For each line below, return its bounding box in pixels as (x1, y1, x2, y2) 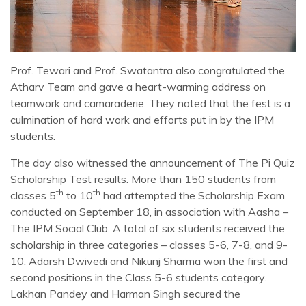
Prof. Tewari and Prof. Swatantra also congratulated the (10, 64, 285, 77)
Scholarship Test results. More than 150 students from (10, 172, 276, 186)
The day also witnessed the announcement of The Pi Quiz (10, 156, 295, 169)
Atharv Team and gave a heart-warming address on (10, 80, 266, 94)
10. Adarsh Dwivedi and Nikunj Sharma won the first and (10, 254, 288, 268)
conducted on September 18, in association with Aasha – (10, 205, 288, 219)
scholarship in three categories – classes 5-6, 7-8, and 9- (10, 238, 288, 251)
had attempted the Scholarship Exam (103, 189, 285, 202)
